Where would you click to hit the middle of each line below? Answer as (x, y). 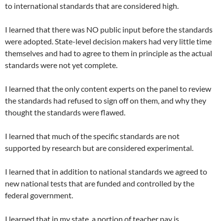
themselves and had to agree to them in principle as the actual (109, 53)
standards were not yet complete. (61, 65)
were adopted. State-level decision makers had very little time (108, 41)
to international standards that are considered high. (92, 6)
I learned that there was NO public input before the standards (109, 30)
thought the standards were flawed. (65, 112)
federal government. (39, 195)
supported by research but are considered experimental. (99, 148)
